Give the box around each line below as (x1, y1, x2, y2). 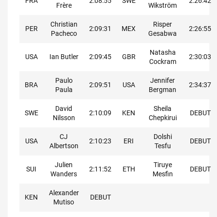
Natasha (149, 48, 176, 57)
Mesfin (152, 170, 173, 178)
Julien (55, 161, 73, 169)
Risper (153, 20, 172, 29)
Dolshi (153, 133, 172, 141)
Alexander (48, 189, 79, 197)
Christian (50, 20, 77, 29)
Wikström (148, 1, 177, 10)
